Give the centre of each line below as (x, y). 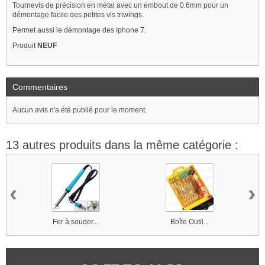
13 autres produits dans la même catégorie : (122, 145)
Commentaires (40, 87)
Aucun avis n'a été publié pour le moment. (80, 110)
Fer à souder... (75, 222)
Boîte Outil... (190, 222)
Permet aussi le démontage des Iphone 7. (79, 30)
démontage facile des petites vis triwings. (78, 14)
